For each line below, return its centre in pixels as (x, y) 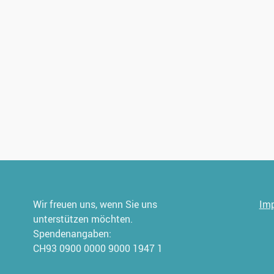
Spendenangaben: (72, 234)
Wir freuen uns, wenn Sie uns (95, 205)
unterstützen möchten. (83, 219)
